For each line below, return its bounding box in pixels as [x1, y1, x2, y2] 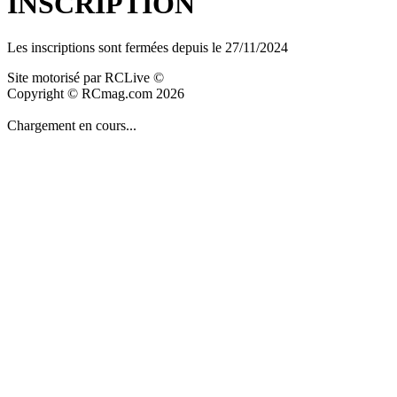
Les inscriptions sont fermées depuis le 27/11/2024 [7, 39, 288, 55]
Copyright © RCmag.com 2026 [7, 85, 184, 101]
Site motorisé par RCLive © [7, 69, 164, 85]
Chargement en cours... [7, 117, 136, 133]
